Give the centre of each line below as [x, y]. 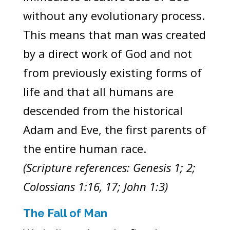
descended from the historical [103, 110]
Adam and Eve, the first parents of [114, 129]
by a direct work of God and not [107, 53]
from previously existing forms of [112, 72]
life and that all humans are [98, 91]
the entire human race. [84, 148]
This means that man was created [114, 34]
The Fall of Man [65, 213]
